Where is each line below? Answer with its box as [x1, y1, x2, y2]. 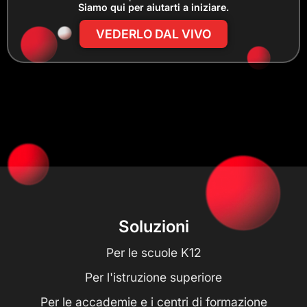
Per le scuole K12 [106, 245, 201, 260]
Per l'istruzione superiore [85, 270, 222, 285]
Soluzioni [118, 217, 189, 237]
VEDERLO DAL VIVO [96, 26, 211, 41]
